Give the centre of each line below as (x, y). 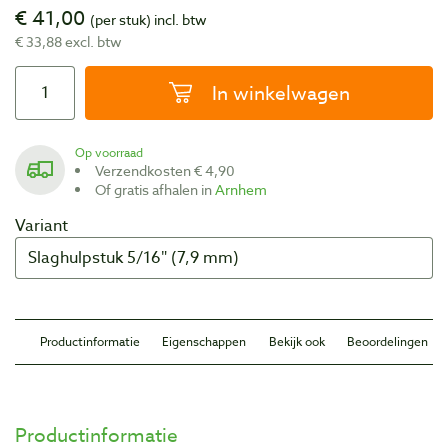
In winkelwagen (280, 93)
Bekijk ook (296, 342)
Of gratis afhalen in (160, 190)
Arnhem (241, 190)
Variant (41, 226)
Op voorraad (114, 153)
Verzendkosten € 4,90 (169, 171)
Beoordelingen (387, 342)
